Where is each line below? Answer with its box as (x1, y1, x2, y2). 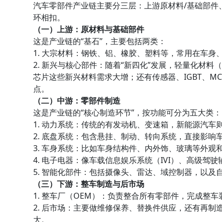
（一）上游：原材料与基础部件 (33, 24, 145, 35)
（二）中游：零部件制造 (33, 95, 121, 107)
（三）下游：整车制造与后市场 (33, 178, 145, 190)
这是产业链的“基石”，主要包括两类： (33, 36, 166, 47)
